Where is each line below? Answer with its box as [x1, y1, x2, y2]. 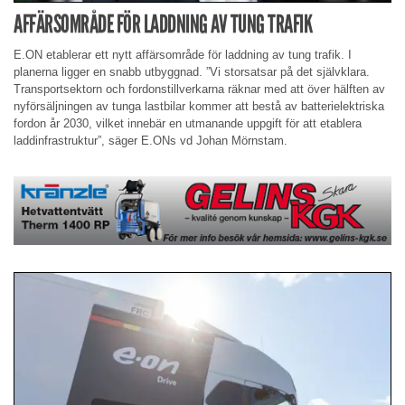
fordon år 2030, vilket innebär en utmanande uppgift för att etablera [14, 117, 362, 131]
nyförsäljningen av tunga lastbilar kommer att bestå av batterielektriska [14, 99, 384, 114]
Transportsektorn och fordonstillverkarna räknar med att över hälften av [14, 82, 385, 97]
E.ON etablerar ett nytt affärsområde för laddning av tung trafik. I [14, 48, 352, 62]
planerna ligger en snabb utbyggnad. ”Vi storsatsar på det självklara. [14, 65, 370, 80]
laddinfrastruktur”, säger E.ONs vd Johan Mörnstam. [14, 134, 287, 148]
